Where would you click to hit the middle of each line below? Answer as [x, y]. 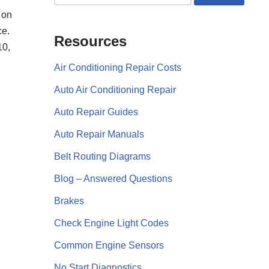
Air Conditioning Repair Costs [117, 67]
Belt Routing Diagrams [102, 156]
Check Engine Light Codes [111, 223]
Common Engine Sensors [109, 245]
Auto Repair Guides [96, 112]
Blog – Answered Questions [113, 178]
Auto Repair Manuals [99, 134]
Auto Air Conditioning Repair [115, 89]
